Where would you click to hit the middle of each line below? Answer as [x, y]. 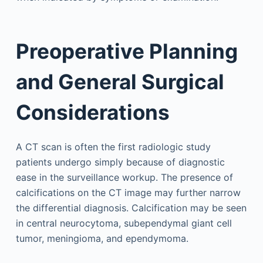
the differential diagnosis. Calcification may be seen [131, 208]
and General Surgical [120, 81]
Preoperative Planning [127, 51]
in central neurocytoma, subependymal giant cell [124, 223]
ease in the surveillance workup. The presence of [124, 178]
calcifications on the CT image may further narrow [128, 193]
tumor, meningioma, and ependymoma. [102, 239]
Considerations [92, 112]
